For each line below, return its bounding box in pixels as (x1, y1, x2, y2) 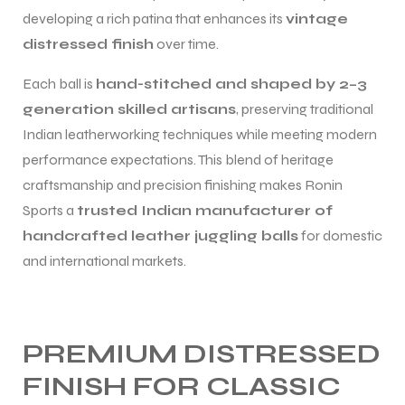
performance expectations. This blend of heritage (23, 150, 334, 168)
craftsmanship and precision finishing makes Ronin (23, 175, 343, 193)
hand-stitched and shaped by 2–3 (96, 74, 367, 92)
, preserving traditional (236, 99, 373, 118)
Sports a (23, 201, 77, 219)
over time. (154, 34, 219, 52)
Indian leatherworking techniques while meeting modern (23, 125, 377, 143)
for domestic (298, 226, 382, 244)
